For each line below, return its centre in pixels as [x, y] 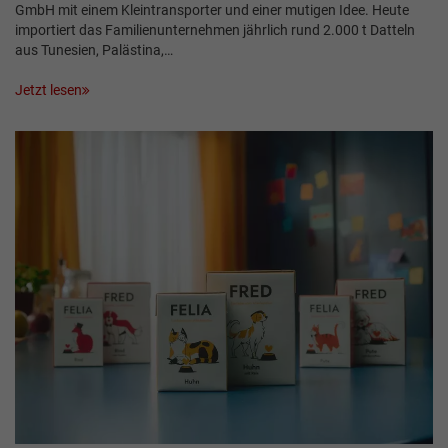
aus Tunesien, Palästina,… [94, 49]
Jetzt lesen [48, 89]
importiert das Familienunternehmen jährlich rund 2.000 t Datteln [215, 29]
